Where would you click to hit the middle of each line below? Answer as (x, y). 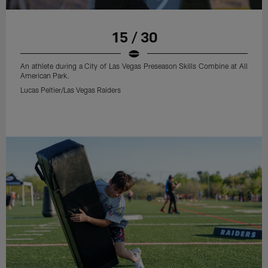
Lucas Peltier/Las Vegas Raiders (71, 89)
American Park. (45, 75)
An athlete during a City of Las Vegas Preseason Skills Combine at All (134, 66)
